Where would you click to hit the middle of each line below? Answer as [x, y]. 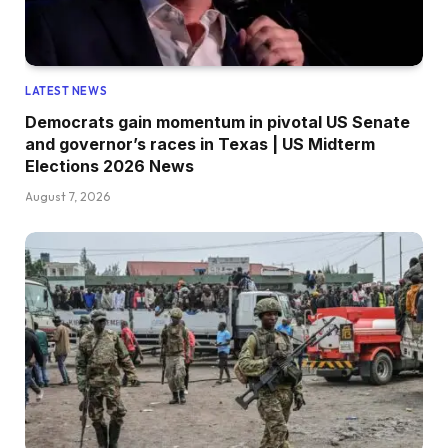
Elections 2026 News [109, 165]
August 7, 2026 [67, 196]
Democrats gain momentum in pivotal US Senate [217, 121]
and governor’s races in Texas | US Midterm [200, 143]
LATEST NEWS [66, 90]
